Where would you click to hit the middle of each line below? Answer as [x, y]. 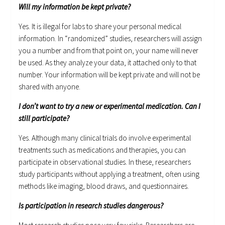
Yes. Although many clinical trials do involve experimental [105, 138]
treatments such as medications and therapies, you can [102, 150]
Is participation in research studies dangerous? [91, 205]
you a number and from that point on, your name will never [109, 50]
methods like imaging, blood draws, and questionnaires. [104, 186]
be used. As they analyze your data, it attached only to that [108, 62]
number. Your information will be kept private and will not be [109, 74]
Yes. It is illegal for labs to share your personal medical [100, 26]
